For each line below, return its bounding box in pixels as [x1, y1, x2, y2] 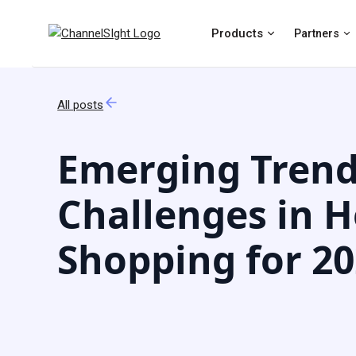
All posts [57, 98, 104, 112]
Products [211, 26, 263, 41]
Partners [294, 27, 340, 40]
